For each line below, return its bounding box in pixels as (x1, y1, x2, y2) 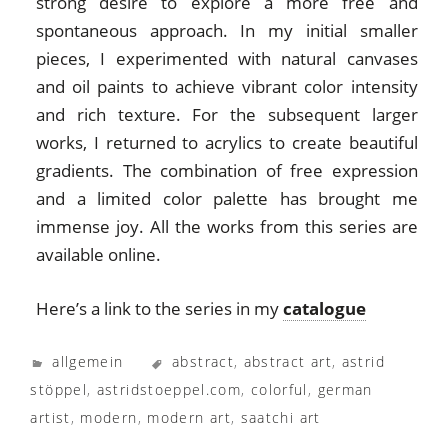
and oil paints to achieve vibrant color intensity (36, 75, 418, 99)
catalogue (283, 296, 367, 320)
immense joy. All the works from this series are (36, 215, 418, 239)
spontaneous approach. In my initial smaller (36, 19, 418, 43)
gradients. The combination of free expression (36, 159, 418, 183)
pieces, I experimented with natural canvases (36, 47, 418, 71)
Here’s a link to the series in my (36, 296, 284, 320)
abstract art (243, 352, 333, 372)
